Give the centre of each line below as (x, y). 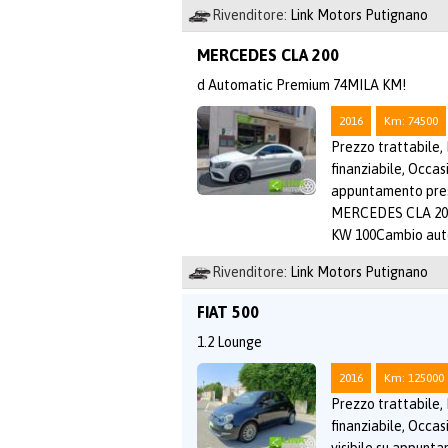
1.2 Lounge (229, 342)
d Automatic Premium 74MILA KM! (301, 85)
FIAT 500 (228, 312)
